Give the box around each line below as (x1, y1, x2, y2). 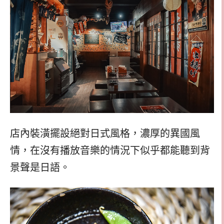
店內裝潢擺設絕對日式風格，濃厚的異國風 (10, 127, 200, 139)
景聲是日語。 (10, 161, 70, 173)
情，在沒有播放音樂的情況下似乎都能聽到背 (10, 144, 210, 156)
